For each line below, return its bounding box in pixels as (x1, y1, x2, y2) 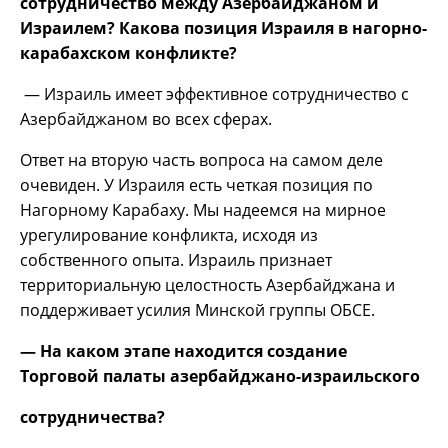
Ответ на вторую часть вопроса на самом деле (20, 148, 383, 171)
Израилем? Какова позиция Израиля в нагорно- (20, 16, 427, 39)
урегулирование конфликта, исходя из (20, 223, 318, 246)
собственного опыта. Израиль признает (20, 248, 332, 271)
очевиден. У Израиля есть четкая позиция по (20, 173, 373, 196)
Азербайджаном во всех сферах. (20, 107, 272, 130)
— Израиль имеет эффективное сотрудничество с (24, 82, 409, 105)
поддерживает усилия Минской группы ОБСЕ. (20, 298, 375, 321)
